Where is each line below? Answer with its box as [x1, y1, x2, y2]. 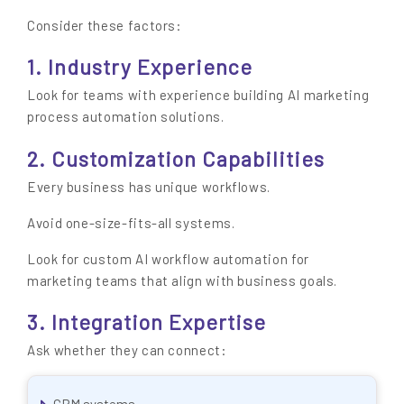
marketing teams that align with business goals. [27, 271, 338, 289]
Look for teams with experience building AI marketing [27, 87, 370, 104]
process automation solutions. [27, 108, 225, 125]
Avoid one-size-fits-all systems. [27, 214, 235, 231]
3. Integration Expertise [27, 309, 266, 335]
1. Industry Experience [27, 54, 252, 80]
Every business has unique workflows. [27, 178, 271, 195]
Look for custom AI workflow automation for [27, 250, 309, 267]
